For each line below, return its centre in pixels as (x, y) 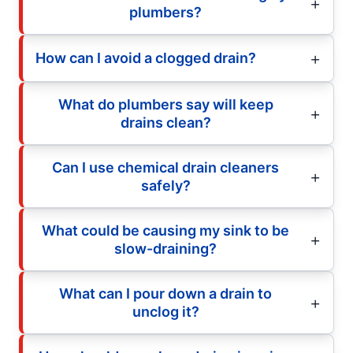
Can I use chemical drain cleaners (165, 167)
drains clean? (165, 122)
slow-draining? (165, 248)
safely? (165, 185)
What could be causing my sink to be (165, 230)
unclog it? (165, 311)
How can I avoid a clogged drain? (146, 58)
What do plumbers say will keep (165, 104)
